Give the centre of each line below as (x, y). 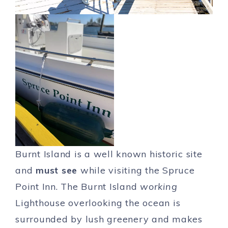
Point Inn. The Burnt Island (78, 186)
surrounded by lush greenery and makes (109, 219)
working (159, 186)
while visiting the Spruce (136, 170)
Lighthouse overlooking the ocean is (98, 203)
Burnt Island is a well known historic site (109, 154)
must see (56, 170)
